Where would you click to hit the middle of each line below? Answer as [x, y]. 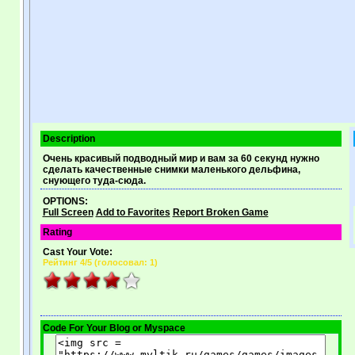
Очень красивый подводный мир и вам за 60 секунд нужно [181, 158]
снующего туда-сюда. [94, 181]
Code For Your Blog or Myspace [114, 328]
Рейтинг [61, 262]
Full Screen [68, 212]
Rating [57, 232]
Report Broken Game [220, 212]
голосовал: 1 [126, 262]
